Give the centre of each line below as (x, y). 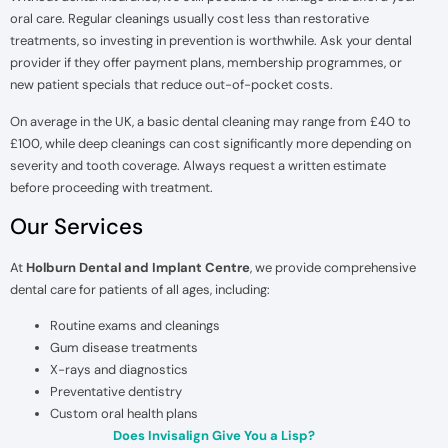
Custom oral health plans (124, 414)
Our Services (76, 227)
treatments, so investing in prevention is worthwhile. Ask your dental (211, 41)
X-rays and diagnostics (119, 370)
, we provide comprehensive (333, 268)
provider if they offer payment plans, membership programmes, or (206, 63)
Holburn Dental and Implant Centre (138, 268)
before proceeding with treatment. (111, 187)
